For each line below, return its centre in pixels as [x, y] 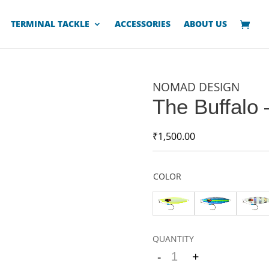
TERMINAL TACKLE [50, 24]
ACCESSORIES [143, 24]
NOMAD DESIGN [196, 87]
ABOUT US [206, 24]
